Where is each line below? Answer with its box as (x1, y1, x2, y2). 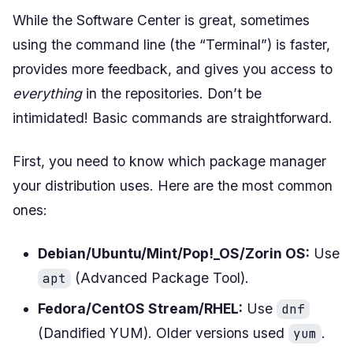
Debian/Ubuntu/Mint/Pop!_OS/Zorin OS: (38, 244, 310, 262)
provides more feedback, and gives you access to (13, 60, 333, 77)
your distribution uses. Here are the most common (13, 176, 333, 194)
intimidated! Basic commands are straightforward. (13, 109, 333, 126)
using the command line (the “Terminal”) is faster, (13, 35, 330, 53)
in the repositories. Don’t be (82, 84, 262, 102)
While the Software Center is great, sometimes (13, 11, 310, 28)
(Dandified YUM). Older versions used (38, 324, 288, 341)
